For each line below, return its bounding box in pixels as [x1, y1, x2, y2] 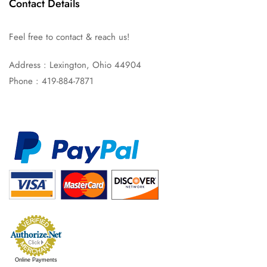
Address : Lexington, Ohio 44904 [9, 58, 141, 72]
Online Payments [14, 256, 57, 263]
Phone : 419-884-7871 [9, 74, 94, 88]
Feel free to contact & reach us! [9, 30, 130, 44]
